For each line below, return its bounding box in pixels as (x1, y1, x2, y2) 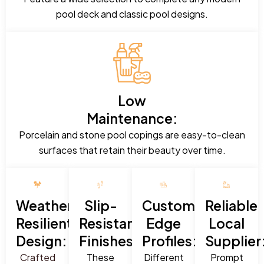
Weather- (16, 196, 80, 214)
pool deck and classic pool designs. (56, 7, 208, 20)
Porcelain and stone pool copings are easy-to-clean (19, 128, 245, 141)
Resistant (79, 214, 141, 232)
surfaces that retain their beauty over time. (38, 143, 226, 156)
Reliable (205, 196, 258, 214)
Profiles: (142, 232, 197, 249)
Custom (142, 196, 195, 214)
